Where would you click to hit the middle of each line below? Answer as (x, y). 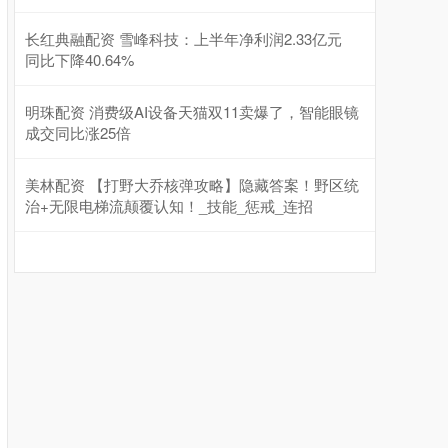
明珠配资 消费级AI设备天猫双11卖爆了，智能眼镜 (192, 112)
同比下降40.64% (79, 60)
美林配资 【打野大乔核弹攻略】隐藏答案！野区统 (192, 185)
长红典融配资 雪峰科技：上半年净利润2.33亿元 (183, 39)
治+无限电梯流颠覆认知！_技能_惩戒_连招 (169, 206)
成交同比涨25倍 (78, 133)
